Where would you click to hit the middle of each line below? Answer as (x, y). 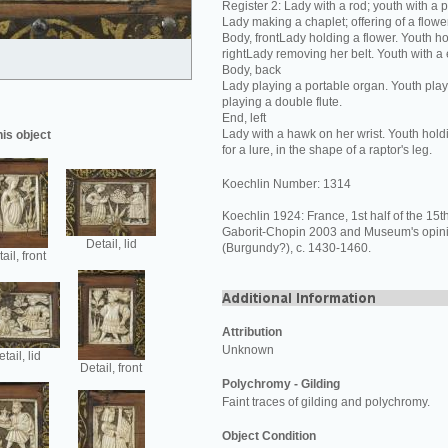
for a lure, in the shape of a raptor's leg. (327, 150)
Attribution (252, 332)
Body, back (251, 70)
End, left (244, 118)
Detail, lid (111, 244)
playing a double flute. (282, 102)
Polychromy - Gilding (281, 384)
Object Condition (269, 436)
